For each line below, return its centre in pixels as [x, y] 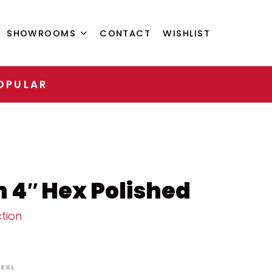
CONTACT [125, 34]
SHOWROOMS [42, 33]
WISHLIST [186, 34]
